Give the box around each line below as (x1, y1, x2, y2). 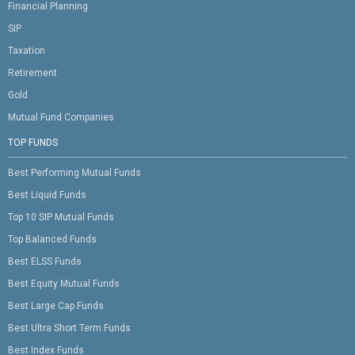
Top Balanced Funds (8, 233, 97, 245)
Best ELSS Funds (8, 255, 82, 267)
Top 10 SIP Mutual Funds (8, 211, 114, 223)
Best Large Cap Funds (8, 300, 104, 311)
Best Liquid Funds (8, 189, 86, 200)
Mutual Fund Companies (8, 111, 114, 123)
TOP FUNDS (8, 136, 58, 148)
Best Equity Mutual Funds (8, 277, 120, 289)
